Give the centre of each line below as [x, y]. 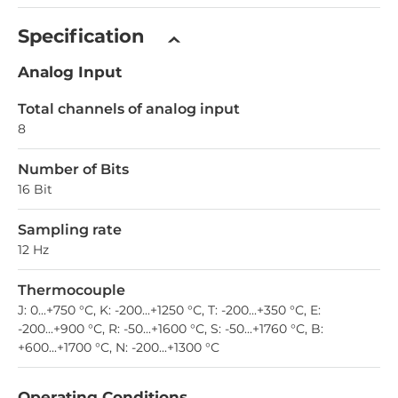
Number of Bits [73, 169]
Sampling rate [70, 229]
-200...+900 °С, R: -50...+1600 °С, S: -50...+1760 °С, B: [171, 328]
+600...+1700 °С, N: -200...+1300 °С [119, 347]
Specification [81, 36]
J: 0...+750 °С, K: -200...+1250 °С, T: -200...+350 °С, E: [169, 310]
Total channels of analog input [129, 108]
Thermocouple [72, 290]
